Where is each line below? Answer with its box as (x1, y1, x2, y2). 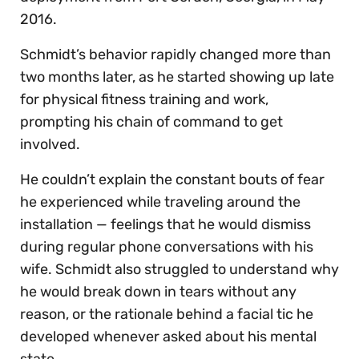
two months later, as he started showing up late (20, 67, 334, 86)
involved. (20, 135, 80, 153)
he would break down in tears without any (20, 282, 296, 301)
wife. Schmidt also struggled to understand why (20, 260, 339, 278)
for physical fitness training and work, (20, 90, 268, 108)
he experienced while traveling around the (20, 192, 301, 211)
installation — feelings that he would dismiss (20, 215, 311, 233)
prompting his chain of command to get (20, 112, 283, 131)
